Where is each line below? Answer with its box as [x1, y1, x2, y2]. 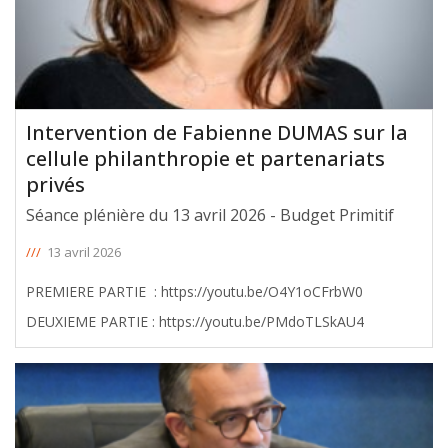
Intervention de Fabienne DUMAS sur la [26, 119, 408, 147]
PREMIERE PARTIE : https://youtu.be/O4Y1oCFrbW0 [26, 282, 161, 302]
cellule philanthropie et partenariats [26, 145, 385, 173]
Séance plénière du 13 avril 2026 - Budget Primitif [26, 204, 394, 227]
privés [26, 171, 85, 199]
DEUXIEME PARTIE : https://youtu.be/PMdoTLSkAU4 [159, 312, 364, 332]
